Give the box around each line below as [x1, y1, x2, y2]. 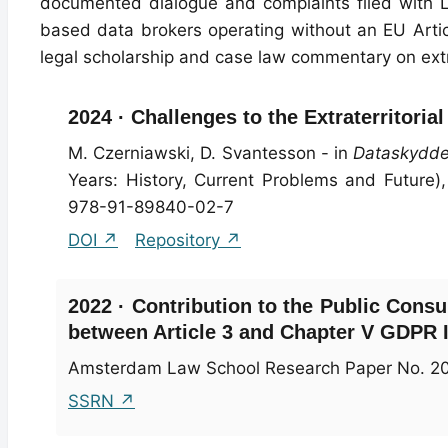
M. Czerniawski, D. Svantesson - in [68, 142, 354, 163]
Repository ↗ [135, 229, 241, 250]
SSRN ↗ [68, 390, 135, 411]
